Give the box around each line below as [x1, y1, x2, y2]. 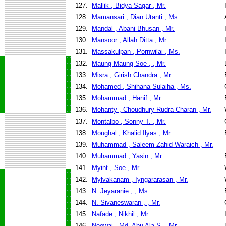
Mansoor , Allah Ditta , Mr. [92, 36, 168, 44]
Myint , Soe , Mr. [92, 164, 141, 172]
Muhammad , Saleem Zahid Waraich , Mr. [92, 141, 213, 148]
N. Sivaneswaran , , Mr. [92, 199, 160, 206]
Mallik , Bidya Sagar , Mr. [92, 2, 166, 9]
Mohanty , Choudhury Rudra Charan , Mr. [92, 106, 211, 114]
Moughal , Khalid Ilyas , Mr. [92, 129, 172, 137]
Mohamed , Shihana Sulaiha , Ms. [92, 83, 191, 90]
